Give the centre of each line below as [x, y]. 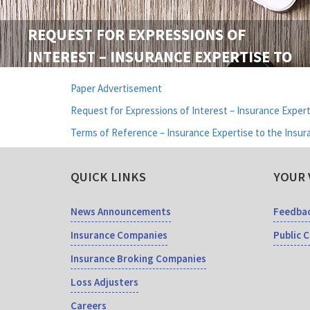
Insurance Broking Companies [138, 259]
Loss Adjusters [104, 282]
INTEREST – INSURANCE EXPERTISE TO [160, 57]
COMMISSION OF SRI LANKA [122, 101]
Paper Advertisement [116, 89]
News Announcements [121, 212]
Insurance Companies [119, 235]
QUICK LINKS [108, 177]
